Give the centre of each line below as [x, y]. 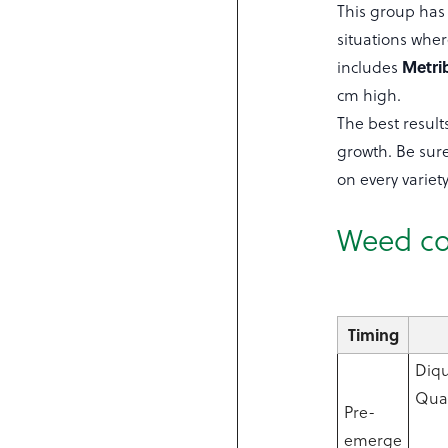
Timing [373, 334]
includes [370, 67]
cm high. [369, 95]
